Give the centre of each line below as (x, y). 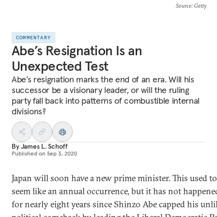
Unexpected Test (60, 66)
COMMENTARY (33, 38)
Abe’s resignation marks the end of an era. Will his (103, 79)
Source (183, 6)
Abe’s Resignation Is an (77, 51)
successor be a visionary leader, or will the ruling (101, 90)
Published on (29, 153)
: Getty (199, 6)
